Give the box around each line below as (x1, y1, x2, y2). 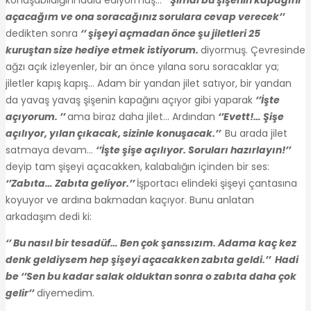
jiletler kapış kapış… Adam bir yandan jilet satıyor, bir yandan (6, 76, 292, 90)
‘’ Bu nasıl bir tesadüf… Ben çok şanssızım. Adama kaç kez (6, 235, 296, 250)
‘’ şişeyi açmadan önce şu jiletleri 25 (81, 26, 260, 40)
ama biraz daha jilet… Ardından (67, 109, 218, 124)
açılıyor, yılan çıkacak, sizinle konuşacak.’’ (6, 126, 225, 140)
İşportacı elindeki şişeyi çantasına (137, 176, 297, 190)
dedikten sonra (6, 26, 81, 40)
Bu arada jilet (225, 126, 287, 140)
